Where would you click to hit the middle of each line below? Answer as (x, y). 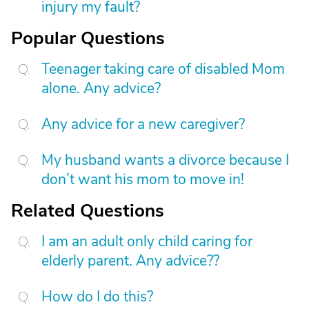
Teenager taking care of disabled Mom (163, 69)
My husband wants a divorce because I (165, 160)
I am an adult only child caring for (147, 241)
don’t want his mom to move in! (143, 179)
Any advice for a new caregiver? (143, 124)
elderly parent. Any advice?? (130, 261)
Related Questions (88, 211)
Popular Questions (88, 38)
